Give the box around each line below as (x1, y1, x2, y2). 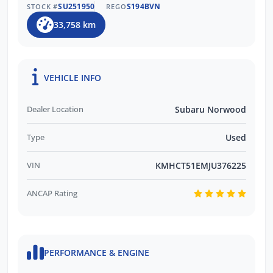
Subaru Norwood (175, 103, 246, 115)
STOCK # (27, 1, 58, 11)
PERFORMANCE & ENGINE (44, 247, 149, 259)
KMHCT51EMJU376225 (155, 159, 246, 171)
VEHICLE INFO (44, 71, 101, 83)
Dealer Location (27, 103, 83, 115)
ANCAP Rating (27, 187, 77, 199)
